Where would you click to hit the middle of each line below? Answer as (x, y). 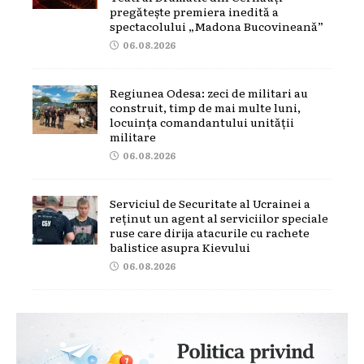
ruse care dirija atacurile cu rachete (210, 232)
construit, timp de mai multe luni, (205, 107)
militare (133, 136)
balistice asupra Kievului (180, 247)
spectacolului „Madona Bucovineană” (217, 26)
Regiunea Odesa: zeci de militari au (209, 92)
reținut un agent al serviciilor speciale (219, 217)
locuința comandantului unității (202, 121)
